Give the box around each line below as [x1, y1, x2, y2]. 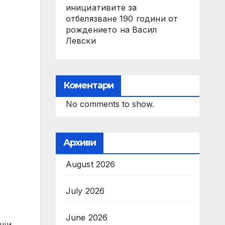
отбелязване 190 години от [65, 14, 178, 24]
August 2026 [65, 159, 116, 169]
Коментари [63, 80, 114, 91]
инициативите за [65, 3, 137, 13]
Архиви [63, 137, 96, 148]
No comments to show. [65, 99, 154, 109]
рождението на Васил [65, 25, 157, 35]
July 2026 [65, 186, 105, 196]
